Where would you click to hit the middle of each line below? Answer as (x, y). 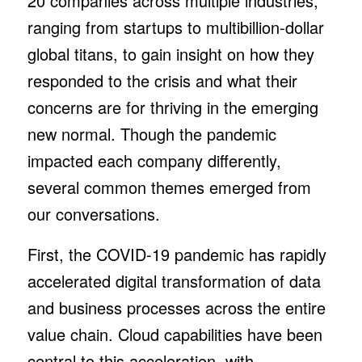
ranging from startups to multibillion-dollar (175, 27)
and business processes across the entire (176, 307)
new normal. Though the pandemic (152, 133)
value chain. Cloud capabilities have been (175, 334)
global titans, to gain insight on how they (170, 53)
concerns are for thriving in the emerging (173, 107)
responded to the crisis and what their (162, 80)
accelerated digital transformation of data (174, 280)
